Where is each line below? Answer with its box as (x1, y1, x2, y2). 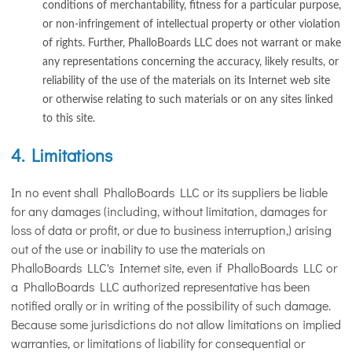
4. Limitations (11, 143, 112, 167)
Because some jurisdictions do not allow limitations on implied (11, 315, 341, 332)
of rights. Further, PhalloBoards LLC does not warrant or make (42, 37, 341, 49)
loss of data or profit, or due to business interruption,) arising (11, 221, 332, 238)
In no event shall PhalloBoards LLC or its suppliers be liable (11, 183, 328, 200)
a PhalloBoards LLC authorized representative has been (11, 277, 310, 295)
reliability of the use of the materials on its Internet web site (42, 75, 330, 86)
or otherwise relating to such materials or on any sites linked (42, 93, 333, 105)
